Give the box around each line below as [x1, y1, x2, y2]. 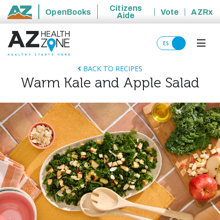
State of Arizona [7, 13, 72, 22]
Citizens [110, 4, 142, 12]
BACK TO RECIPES [81, 64, 142, 73]
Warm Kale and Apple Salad [21, 74, 199, 91]
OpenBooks [45, 7, 91, 16]
